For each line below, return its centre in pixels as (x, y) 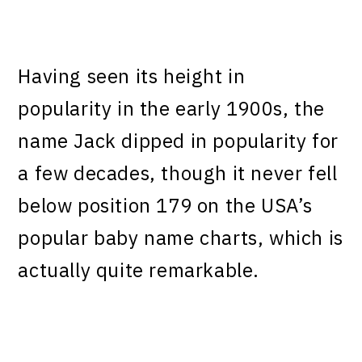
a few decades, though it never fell (178, 173)
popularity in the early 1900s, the (171, 109)
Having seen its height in (132, 76)
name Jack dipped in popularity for (178, 141)
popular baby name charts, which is (181, 238)
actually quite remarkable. (139, 270)
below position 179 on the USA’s (166, 206)
